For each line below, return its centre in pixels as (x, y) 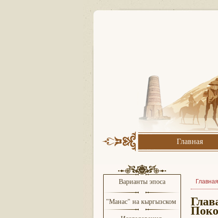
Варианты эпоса (142, 182)
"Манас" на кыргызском (142, 202)
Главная (190, 141)
